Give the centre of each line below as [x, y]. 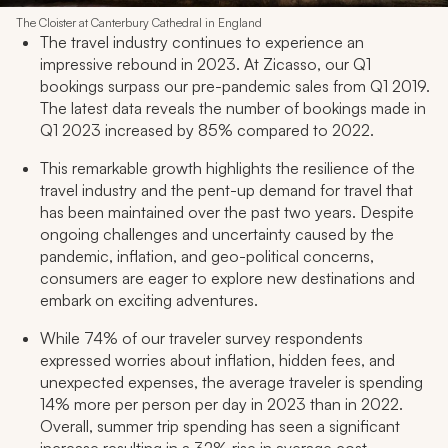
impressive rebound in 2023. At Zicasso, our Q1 [205, 64]
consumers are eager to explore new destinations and [227, 278]
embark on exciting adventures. [149, 300]
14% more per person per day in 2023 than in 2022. [221, 404]
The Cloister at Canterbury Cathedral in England [139, 23]
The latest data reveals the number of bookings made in [233, 108]
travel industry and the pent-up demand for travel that [226, 190]
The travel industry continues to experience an [202, 42]
